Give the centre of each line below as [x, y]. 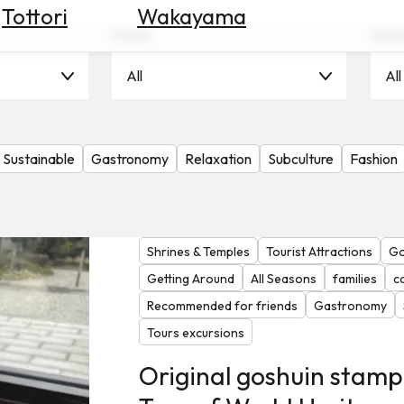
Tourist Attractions [319, 252]
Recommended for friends [222, 306]
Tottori [35, 16]
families [354, 279]
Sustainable [39, 159]
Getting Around [190, 279]
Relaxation [218, 159]
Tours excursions [195, 333]
